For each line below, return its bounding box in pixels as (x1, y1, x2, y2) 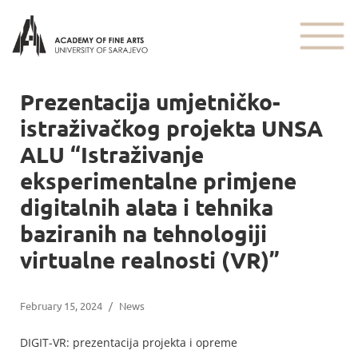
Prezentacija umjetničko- (20, 86, 280, 115)
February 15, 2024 (20, 298, 102, 312)
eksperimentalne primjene (20, 165, 296, 194)
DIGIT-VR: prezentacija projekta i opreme (20, 334, 237, 350)
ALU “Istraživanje (20, 139, 204, 168)
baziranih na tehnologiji (20, 218, 267, 247)
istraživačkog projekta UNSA (20, 113, 323, 141)
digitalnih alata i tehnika (20, 192, 273, 221)
